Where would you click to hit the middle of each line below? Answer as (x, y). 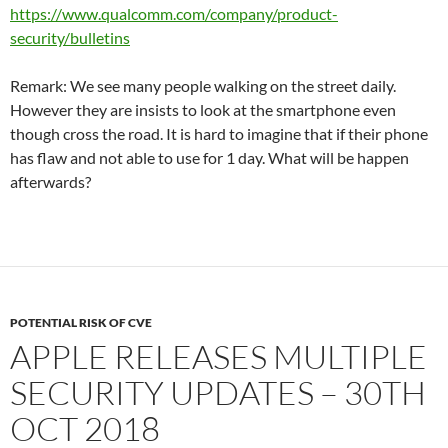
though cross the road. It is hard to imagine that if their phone (219, 133)
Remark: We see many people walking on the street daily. (203, 85)
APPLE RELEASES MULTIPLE (218, 356)
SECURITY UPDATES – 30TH (218, 392)
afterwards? (50, 181)
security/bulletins (70, 37)
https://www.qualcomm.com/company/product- (174, 13)
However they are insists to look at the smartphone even (203, 109)
